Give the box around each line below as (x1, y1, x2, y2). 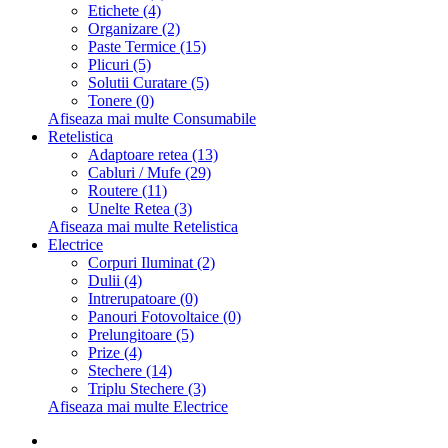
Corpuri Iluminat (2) (88, 254, 215, 272)
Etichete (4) (88, 2, 161, 20)
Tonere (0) (88, 92, 154, 110)
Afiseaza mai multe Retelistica (48, 218, 238, 236)
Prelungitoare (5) (88, 326, 194, 344)
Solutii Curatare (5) (88, 74, 209, 92)
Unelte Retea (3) (88, 200, 192, 218)
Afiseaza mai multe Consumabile (48, 110, 256, 128)
